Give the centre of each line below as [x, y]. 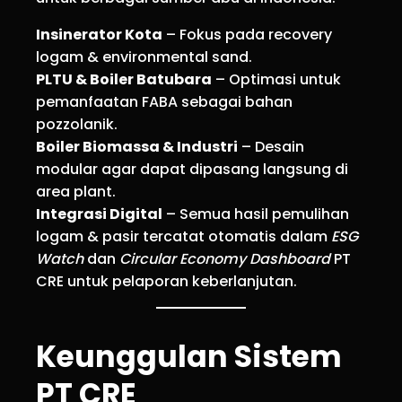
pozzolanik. [77, 125]
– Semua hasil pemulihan [256, 214]
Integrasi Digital [99, 214]
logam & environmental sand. [144, 57]
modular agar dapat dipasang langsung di [192, 170]
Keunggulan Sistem [189, 357]
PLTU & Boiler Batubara [124, 80]
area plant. [76, 192]
